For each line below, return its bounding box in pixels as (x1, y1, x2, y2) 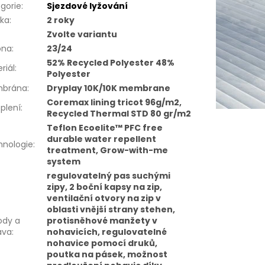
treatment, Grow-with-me (47, 144, 169, 157)
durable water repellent (47, 133, 157, 146)
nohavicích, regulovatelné (47, 226, 167, 238)
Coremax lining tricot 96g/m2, (47, 96, 182, 109)
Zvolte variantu (47, 28, 118, 41)
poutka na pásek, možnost (47, 248, 168, 261)
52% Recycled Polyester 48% (47, 57, 175, 69)
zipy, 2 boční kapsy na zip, (47, 181, 163, 193)
